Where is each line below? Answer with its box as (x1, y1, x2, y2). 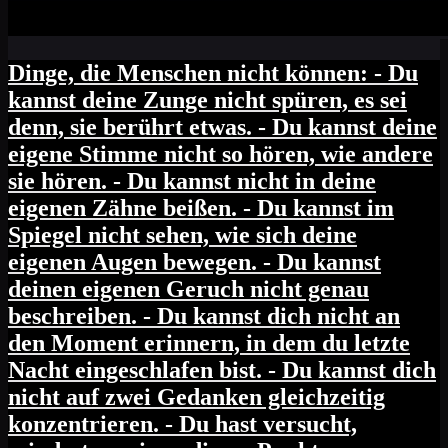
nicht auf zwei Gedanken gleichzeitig (8, 384, 385, 411)
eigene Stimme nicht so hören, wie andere (8, 141, 433, 168)
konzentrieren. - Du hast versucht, (8, 411, 357, 438)
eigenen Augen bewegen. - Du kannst (8, 249, 381, 276)
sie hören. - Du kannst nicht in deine (8, 168, 376, 195)
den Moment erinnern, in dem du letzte (8, 330, 410, 357)
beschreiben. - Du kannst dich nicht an (8, 303, 400, 330)
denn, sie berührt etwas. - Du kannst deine (8, 114, 437, 141)
